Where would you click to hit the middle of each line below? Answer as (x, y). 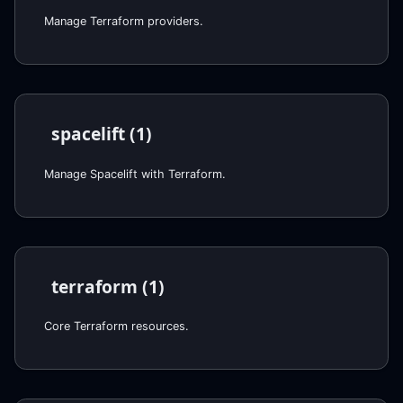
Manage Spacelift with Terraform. (135, 174)
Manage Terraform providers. (124, 21)
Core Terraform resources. (116, 327)
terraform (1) (108, 286)
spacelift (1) (102, 133)
